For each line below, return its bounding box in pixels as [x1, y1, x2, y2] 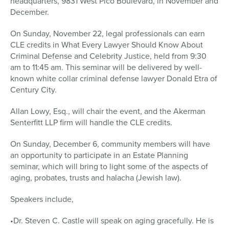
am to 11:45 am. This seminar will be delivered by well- [10, 61, 202, 74]
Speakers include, [10, 193, 74, 205]
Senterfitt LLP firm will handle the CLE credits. [10, 117, 172, 129]
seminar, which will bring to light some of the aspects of [10, 161, 208, 173]
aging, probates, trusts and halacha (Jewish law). [10, 172, 181, 184]
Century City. [10, 84, 57, 96]
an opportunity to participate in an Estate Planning [10, 149, 188, 162]
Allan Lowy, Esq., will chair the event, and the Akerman [10, 105, 205, 118]
